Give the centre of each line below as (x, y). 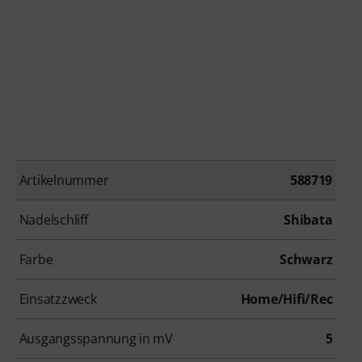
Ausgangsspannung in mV (96, 338)
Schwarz (306, 259)
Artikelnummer (64, 180)
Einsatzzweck (58, 299)
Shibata (308, 219)
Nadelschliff (53, 219)
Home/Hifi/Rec (286, 299)
